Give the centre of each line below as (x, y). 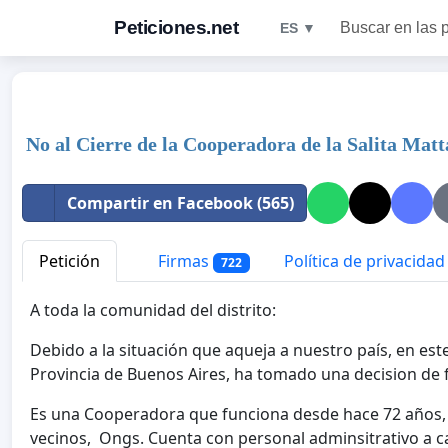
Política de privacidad (364, 261)
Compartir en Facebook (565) (180, 203)
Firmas (183, 261)
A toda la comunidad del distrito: (153, 310)
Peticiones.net (176, 27)
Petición (69, 261)
